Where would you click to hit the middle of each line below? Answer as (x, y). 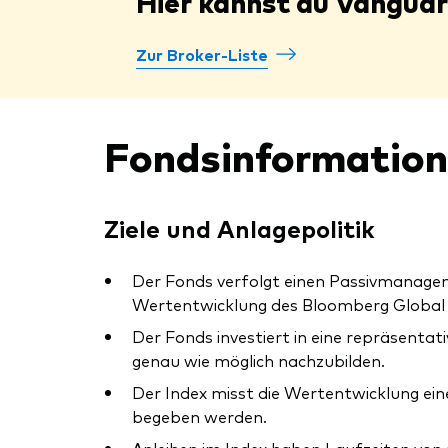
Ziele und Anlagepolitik (239, 228)
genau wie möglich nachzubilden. (258, 360)
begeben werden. (199, 416)
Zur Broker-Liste (202, 54)
